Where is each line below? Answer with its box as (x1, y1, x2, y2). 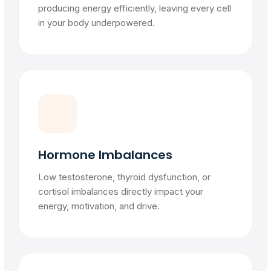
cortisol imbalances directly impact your (38, 186, 203, 197)
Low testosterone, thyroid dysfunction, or (38, 171, 211, 183)
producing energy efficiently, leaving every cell (38, 2, 231, 14)
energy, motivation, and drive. (38, 200, 160, 212)
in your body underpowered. (38, 17, 155, 28)
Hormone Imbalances (38, 146, 172, 163)
